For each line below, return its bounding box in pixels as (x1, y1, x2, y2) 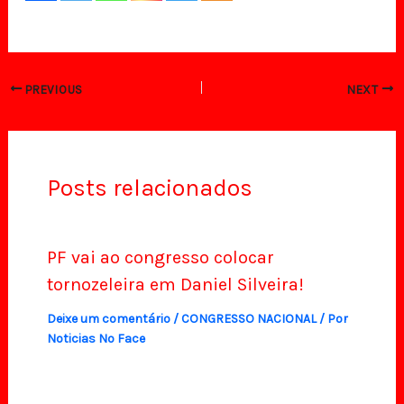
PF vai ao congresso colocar (46, 247, 274, 269)
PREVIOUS (22, 82, 83, 96)
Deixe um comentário (46, 311, 170, 327)
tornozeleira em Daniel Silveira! (46, 274, 304, 296)
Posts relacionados (46, 173, 252, 202)
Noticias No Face (46, 331, 145, 347)
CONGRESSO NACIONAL (180, 311, 317, 327)
